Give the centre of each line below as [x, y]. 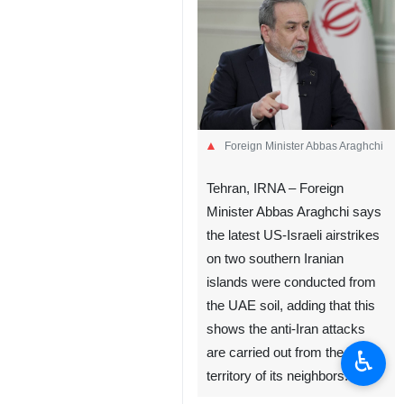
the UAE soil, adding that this [291, 306]
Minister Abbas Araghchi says [294, 212]
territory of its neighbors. [277, 376]
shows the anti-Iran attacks [286, 330]
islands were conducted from [291, 283]
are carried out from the [275, 353]
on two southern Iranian [275, 259]
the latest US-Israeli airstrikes [293, 236]
